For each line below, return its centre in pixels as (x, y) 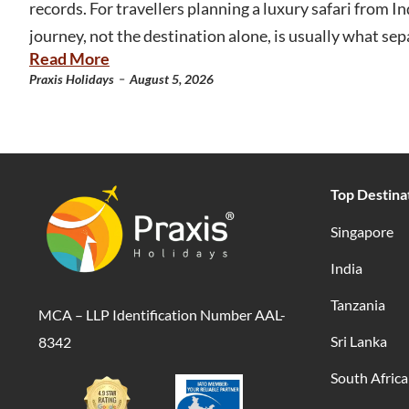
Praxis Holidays (72, 79)
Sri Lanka (359, 341)
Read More (69, 58)
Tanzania (358, 304)
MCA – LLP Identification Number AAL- (162, 315)
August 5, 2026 (172, 79)
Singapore (362, 231)
